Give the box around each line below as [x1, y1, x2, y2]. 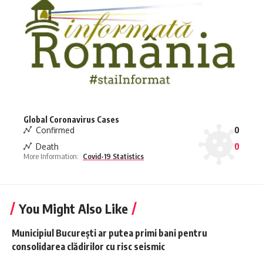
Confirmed [36, 124, 75, 135]
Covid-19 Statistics [83, 151, 144, 161]
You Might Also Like [19, 200, 128, 217]
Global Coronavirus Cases [23, 114, 119, 125]
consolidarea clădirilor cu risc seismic [12, 241, 165, 253]
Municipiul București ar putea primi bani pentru [12, 227, 207, 240]
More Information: [23, 151, 79, 161]
